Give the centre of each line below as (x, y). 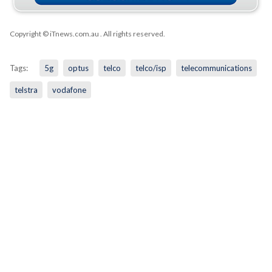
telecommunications (216, 68)
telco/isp (151, 68)
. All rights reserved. (132, 33)
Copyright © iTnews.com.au (54, 33)
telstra (26, 90)
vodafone (69, 90)
